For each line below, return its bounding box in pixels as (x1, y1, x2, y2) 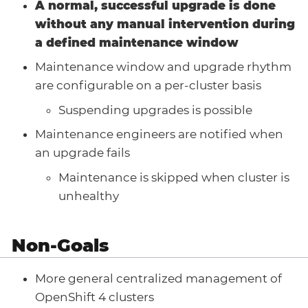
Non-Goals (12, 234, 109, 256)
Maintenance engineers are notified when (35, 127, 283, 142)
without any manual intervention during (35, 16, 295, 31)
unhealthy (58, 188, 119, 203)
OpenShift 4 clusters (35, 290, 154, 305)
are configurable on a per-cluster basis (35, 78, 261, 93)
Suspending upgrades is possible (58, 102, 252, 117)
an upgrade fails (35, 146, 130, 160)
